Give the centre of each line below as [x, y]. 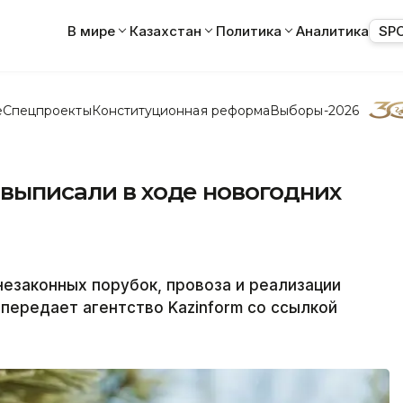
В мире [91, 31]
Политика [249, 31]
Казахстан [166, 31]
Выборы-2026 [314, 110]
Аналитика [332, 31]
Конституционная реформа [181, 110]
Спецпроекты [47, 110]
